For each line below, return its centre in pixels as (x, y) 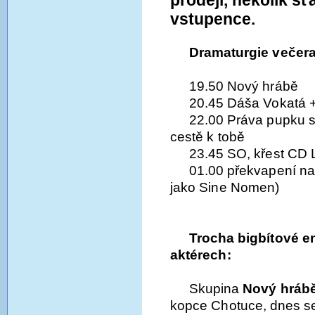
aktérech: (201, 255)
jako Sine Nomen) (225, 187)
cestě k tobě (207, 136)
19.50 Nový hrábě (243, 86)
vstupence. (213, 19)
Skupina (216, 288)
